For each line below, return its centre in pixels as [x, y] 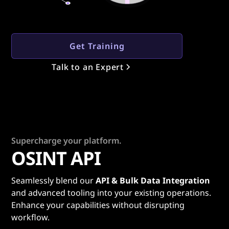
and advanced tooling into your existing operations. [111, 193]
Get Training [97, 46]
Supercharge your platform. [66, 141]
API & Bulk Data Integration [153, 180]
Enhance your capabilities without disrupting [98, 205]
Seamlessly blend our [54, 180]
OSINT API [56, 158]
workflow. [31, 217]
